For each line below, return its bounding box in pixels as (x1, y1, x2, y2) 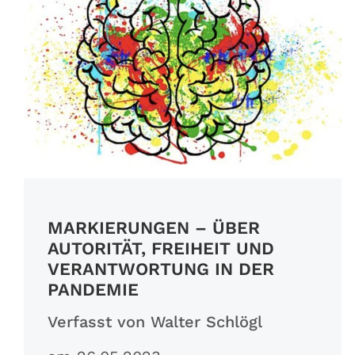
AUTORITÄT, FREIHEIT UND (47, 239, 274, 259)
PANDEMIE (47, 280, 139, 300)
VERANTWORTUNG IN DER (47, 259, 274, 280)
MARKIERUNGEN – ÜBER (47, 218, 260, 239)
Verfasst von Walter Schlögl (47, 312, 262, 332)
